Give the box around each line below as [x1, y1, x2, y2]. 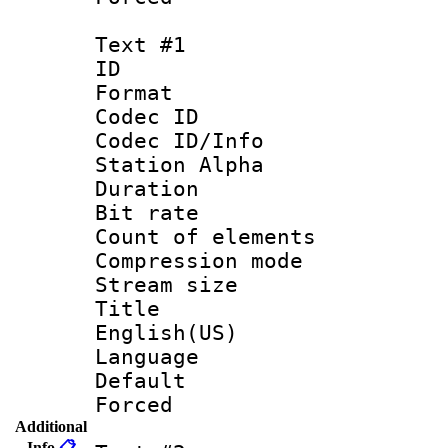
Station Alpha [95, 152, 264, 177]
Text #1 [95, 32, 186, 57]
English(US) [95, 320, 238, 345]
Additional [15, 417, 87, 435]
